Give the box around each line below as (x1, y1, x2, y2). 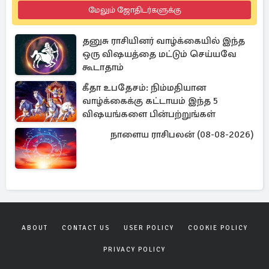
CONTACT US (61, 224, 110, 232)
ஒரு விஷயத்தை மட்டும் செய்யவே (82, 48, 237, 60)
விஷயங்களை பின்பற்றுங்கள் (82, 108, 216, 120)
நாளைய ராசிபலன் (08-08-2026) (110, 128, 254, 141)
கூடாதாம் (82, 61, 124, 73)
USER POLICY (123, 224, 174, 232)
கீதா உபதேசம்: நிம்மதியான (82, 82, 206, 94)
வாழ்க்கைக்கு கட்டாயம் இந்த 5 (82, 95, 219, 107)
